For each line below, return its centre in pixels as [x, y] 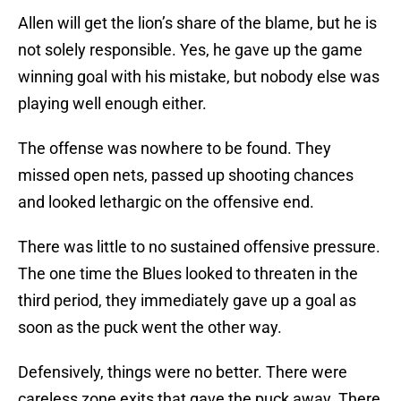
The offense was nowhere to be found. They [175, 149]
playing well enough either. [112, 104]
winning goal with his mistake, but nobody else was [199, 77]
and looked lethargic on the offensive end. [166, 202]
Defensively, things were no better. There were [183, 372]
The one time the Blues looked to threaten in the [188, 274]
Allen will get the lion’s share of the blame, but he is [197, 23]
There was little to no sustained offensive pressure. [199, 247]
